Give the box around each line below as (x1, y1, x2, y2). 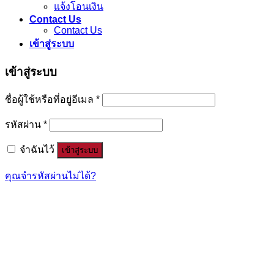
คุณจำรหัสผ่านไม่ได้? (5, 171, 96, 182)
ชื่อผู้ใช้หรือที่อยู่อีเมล (5, 94, 96, 105)
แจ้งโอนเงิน (54, 1, 103, 12)
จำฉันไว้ (20, 144, 54, 155)
